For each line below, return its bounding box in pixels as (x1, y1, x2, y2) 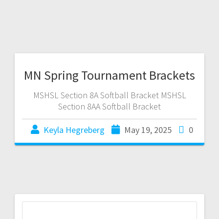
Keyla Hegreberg (44, 124, 105, 135)
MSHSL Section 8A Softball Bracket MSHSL (33, 89, 186, 101)
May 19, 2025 (124, 124, 172, 135)
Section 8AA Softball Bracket (58, 100, 161, 112)
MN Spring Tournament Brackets (24, 66, 195, 83)
